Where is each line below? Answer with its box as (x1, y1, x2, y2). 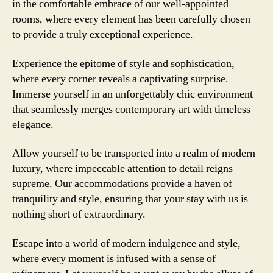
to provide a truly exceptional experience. (12, 27, 193, 41)
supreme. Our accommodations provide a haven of (12, 177, 232, 191)
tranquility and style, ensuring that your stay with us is (12, 192, 248, 206)
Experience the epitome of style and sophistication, (12, 56, 235, 71)
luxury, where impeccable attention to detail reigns (12, 161, 233, 175)
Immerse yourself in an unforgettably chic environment (12, 87, 253, 101)
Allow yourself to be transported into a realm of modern (12, 146, 255, 160)
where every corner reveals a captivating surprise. (12, 71, 229, 86)
